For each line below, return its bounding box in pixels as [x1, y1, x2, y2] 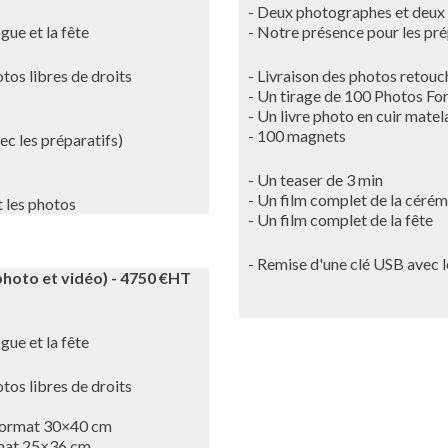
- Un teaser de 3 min [239, 170, 383, 189]
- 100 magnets [239, 126, 346, 145]
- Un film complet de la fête [239, 210, 433, 229]
